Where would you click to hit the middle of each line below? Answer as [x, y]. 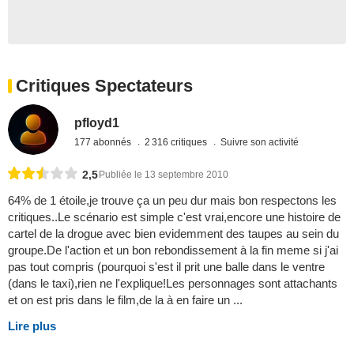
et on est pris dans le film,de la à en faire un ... [125, 300]
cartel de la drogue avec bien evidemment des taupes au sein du [173, 234]
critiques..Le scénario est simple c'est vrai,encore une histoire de [174, 217]
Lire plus [32, 326]
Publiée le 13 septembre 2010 [164, 175]
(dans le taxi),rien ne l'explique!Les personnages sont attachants [173, 284]
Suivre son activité [260, 142]
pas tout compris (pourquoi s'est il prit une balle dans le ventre [166, 267]
